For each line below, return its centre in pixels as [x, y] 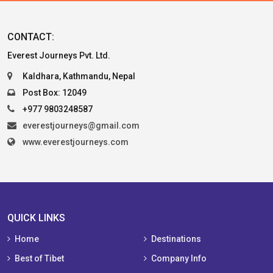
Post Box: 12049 [55, 93]
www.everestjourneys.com [76, 142]
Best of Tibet [39, 258]
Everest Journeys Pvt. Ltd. [59, 55]
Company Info [179, 258]
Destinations [176, 239]
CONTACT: [31, 37]
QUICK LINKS [36, 218]
